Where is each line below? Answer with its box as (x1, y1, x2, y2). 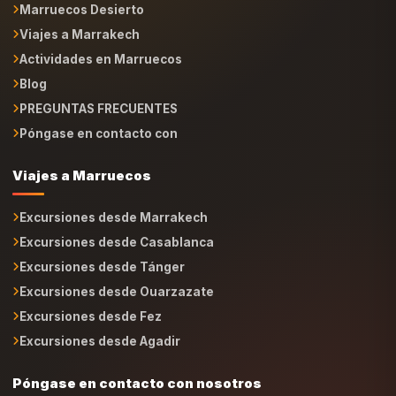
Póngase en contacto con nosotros (12, 354, 262, 370)
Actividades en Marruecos (19, 31, 182, 45)
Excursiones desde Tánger (19, 239, 185, 253)
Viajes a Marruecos (12, 146, 151, 163)
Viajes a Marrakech (19, 6, 140, 20)
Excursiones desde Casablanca (19, 214, 214, 228)
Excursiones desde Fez (19, 288, 162, 302)
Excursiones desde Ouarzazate (19, 263, 214, 278)
